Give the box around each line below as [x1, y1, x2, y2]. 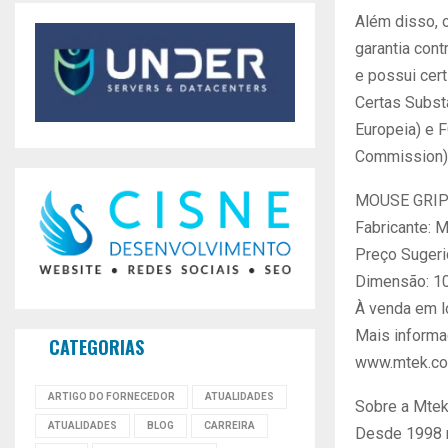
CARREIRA [204, 420, 255, 432]
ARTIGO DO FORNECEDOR [48, 391, 175, 403]
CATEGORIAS [49, 334, 144, 361]
